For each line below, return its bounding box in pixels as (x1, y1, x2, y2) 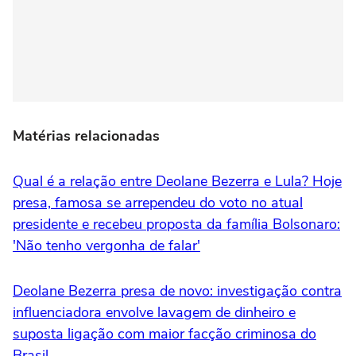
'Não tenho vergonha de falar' (13, 235, 200, 255)
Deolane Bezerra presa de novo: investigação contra (13, 281, 342, 300)
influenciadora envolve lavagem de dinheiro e (13, 302, 296, 322)
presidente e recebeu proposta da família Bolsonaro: (13, 214, 340, 234)
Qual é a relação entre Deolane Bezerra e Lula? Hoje (13, 171, 342, 191)
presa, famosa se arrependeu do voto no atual (13, 192, 303, 212)
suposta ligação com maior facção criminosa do (13, 323, 316, 343)
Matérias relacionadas (13, 126, 160, 145)
